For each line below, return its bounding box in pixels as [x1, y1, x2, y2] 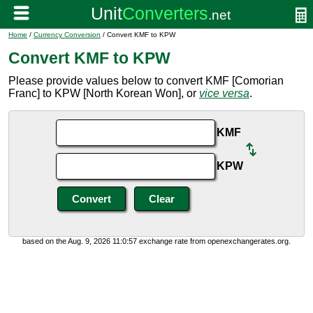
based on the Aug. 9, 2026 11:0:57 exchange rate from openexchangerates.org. [22, 237, 291, 245]
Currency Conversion [34, 31, 101, 38]
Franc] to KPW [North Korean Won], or [8, 87, 199, 99]
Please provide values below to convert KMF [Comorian [8, 75, 284, 87]
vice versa [199, 87, 249, 99]
